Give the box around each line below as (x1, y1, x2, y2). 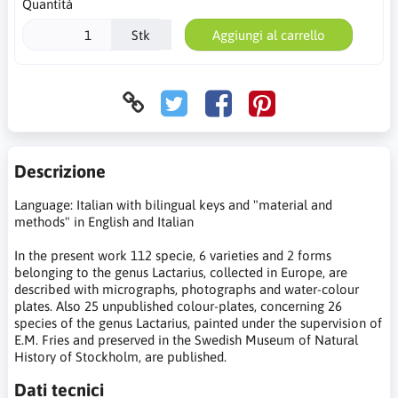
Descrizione (14, 161, 106, 182)
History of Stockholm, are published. (14, 349, 227, 365)
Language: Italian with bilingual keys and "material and (14, 197, 332, 213)
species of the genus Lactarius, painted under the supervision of (14, 315, 382, 331)
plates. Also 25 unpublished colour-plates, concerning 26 (14, 298, 342, 314)
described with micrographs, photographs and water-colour (14, 282, 359, 298)
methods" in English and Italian (14, 214, 194, 230)
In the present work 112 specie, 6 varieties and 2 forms (14, 248, 331, 264)
